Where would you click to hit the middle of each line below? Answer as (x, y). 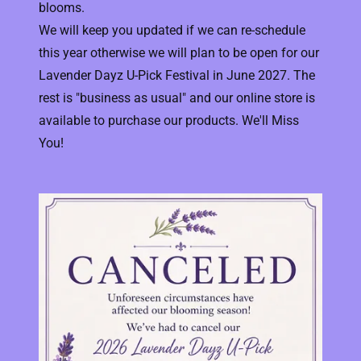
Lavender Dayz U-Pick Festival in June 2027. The (177, 75)
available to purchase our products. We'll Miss (169, 120)
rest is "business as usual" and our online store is (177, 98)
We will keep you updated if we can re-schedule (172, 30)
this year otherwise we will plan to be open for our (179, 53)
